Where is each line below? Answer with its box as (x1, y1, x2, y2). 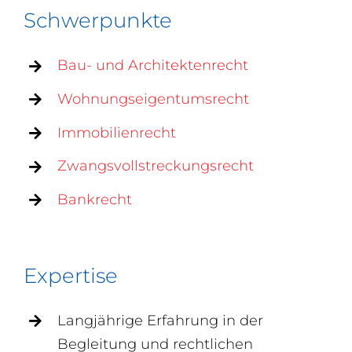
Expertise (24, 263, 118, 289)
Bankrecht (57, 190, 133, 208)
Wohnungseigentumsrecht (57, 90, 250, 108)
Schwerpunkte (24, 8, 172, 34)
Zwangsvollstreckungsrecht (57, 157, 255, 175)
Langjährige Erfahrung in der (57, 312, 264, 330)
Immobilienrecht (57, 123, 177, 141)
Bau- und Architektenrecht (57, 57, 249, 75)
